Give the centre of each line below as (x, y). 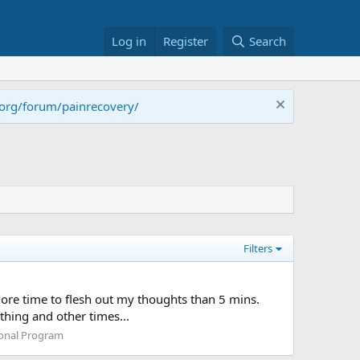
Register (186, 41)
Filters (258, 248)
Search (268, 41)
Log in (129, 41)
